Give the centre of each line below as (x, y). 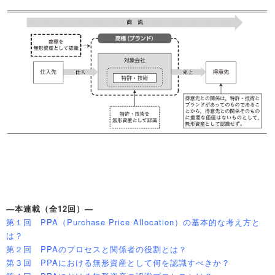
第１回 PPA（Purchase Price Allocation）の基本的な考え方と (133, 222)
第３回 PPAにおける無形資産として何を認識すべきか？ (118, 263)
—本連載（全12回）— (50, 209)
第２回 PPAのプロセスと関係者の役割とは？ (97, 249)
